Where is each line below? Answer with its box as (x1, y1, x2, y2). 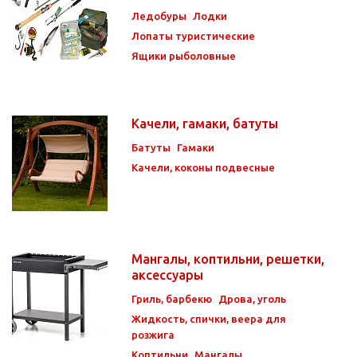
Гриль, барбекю (131, 292, 212, 304)
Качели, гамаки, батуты (131, 116, 281, 131)
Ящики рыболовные (131, 49, 236, 61)
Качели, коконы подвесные (131, 161, 275, 173)
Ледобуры (131, 10, 186, 22)
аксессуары (131, 267, 206, 282)
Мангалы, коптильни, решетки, (131, 251, 324, 266)
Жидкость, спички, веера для (131, 312, 286, 324)
